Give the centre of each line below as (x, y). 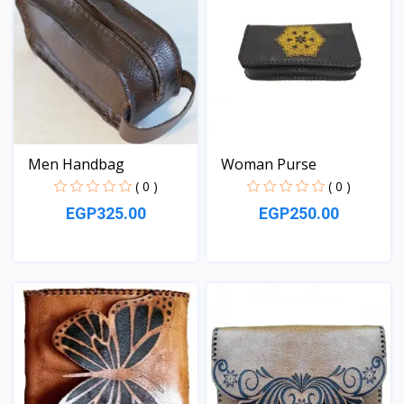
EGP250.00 (298, 213)
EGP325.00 (106, 213)
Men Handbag (76, 164)
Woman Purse (269, 164)
